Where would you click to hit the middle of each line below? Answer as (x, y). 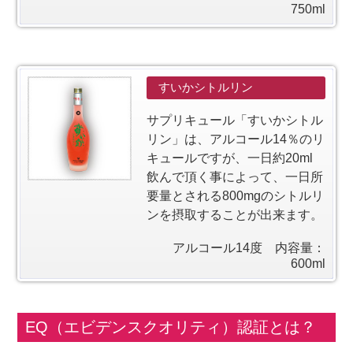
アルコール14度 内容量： (249, 248)
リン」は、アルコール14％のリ (236, 139)
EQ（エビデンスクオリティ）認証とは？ (171, 327)
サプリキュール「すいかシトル (235, 120)
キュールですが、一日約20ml (230, 158)
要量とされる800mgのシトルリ (236, 196)
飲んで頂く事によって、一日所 (235, 177)
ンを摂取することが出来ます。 (235, 215)
